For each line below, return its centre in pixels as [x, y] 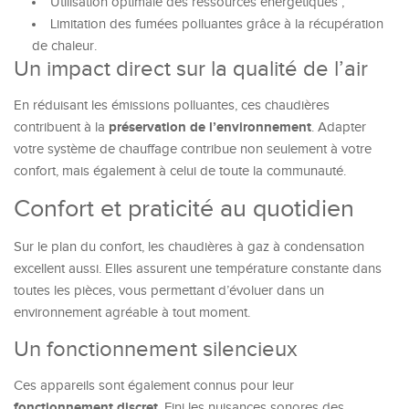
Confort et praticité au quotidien [184, 209]
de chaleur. [64, 46]
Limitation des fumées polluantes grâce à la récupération [217, 24]
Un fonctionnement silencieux [156, 350]
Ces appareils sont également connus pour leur [154, 386]
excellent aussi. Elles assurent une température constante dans [198, 269]
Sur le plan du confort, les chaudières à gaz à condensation [189, 247]
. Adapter [339, 127]
